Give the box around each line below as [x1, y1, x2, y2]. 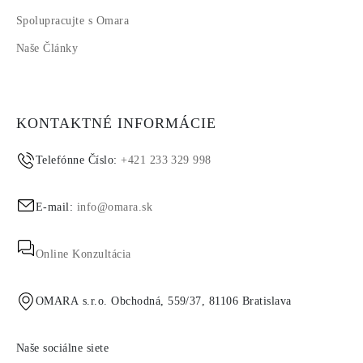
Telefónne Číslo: [36, 154, 122, 167]
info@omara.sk [76, 201, 153, 214]
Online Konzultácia [36, 248, 131, 261]
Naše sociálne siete [16, 342, 109, 355]
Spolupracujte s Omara [16, 15, 130, 28]
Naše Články [16, 42, 79, 55]
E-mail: [36, 201, 77, 214]
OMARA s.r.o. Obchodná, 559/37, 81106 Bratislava [36, 295, 296, 308]
